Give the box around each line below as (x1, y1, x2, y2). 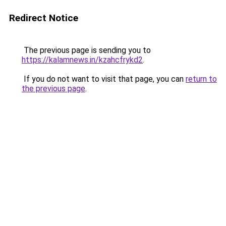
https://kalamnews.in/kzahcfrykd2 (22, 55, 143, 65)
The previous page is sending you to (22, 45, 151, 55)
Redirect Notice (9, 12, 78, 24)
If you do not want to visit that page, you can (22, 74, 186, 84)
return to (186, 74, 217, 84)
